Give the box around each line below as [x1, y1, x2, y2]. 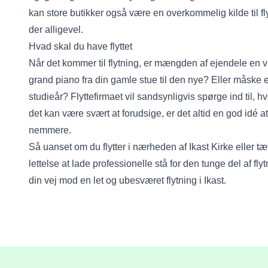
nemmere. [29, 125, 71, 135]
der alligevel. [29, 25, 83, 35]
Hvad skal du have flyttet [29, 41, 132, 51]
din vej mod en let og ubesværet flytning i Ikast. [29, 175, 226, 185]
